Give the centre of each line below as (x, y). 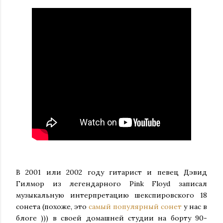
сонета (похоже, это (52, 207)
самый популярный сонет (135, 207)
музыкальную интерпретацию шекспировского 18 (111, 195)
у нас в (194, 207)
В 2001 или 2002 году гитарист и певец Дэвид (111, 172)
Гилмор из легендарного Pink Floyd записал (111, 184)
